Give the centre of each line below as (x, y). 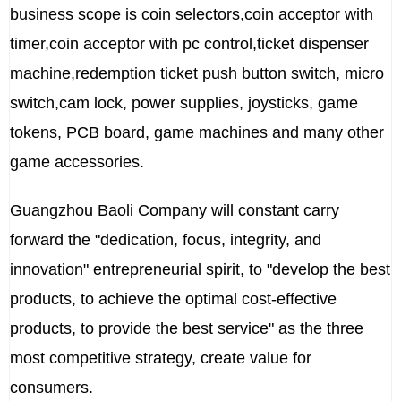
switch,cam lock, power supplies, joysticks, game (184, 103)
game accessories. (77, 162)
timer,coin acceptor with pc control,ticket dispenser (189, 44)
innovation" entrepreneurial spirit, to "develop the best (200, 270)
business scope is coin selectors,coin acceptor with (192, 15)
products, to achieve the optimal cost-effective (173, 299)
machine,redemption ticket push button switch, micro (197, 74)
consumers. (51, 388)
